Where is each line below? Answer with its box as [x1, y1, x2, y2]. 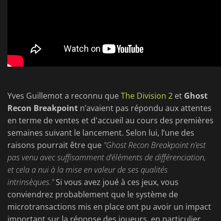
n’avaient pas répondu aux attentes [78, 103, 212, 114]
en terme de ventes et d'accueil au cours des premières [7, 115, 214, 126]
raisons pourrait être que [7, 140, 104, 151]
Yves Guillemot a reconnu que [7, 90, 121, 102]
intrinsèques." [7, 177, 54, 188]
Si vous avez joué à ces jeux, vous [54, 177, 179, 188]
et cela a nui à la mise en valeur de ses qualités [7, 164, 168, 176]
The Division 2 [121, 90, 173, 102]
